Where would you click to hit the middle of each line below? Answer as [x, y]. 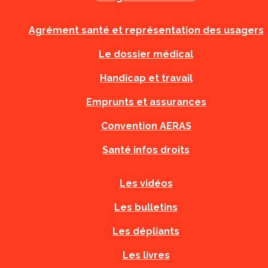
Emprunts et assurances [146, 102]
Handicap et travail [146, 78]
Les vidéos [146, 183]
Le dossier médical [146, 54]
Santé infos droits [146, 150]
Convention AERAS [146, 126]
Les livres [146, 255]
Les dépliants [146, 231]
